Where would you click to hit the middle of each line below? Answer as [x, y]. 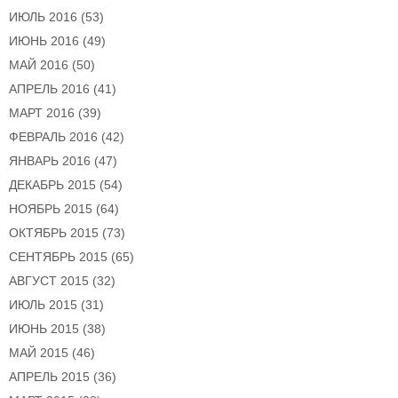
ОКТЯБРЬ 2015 [54, 233]
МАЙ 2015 [39, 353]
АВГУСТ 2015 [49, 281]
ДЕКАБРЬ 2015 [52, 185]
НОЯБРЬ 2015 [51, 209]
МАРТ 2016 [42, 113]
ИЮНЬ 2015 [44, 329]
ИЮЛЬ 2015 [43, 305]
